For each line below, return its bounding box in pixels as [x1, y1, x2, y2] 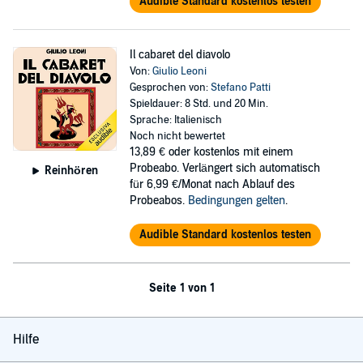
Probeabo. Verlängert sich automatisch [129, 161, 320, 175]
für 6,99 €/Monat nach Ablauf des [129, 177, 295, 191]
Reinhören [44, 163, 98, 177]
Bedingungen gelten [187, 194, 285, 207]
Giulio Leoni [152, 65, 207, 78]
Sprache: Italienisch [129, 113, 222, 126]
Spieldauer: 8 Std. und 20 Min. [129, 97, 268, 110]
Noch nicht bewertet [129, 130, 225, 143]
